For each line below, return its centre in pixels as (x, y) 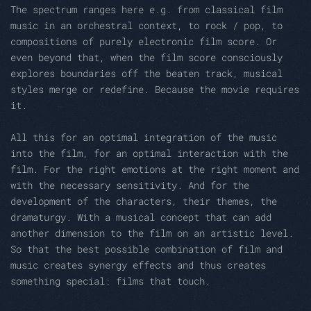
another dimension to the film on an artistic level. (152, 233)
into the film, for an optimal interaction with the (149, 153)
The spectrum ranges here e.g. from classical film (146, 10)
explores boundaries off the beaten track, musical (146, 74)
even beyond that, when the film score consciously (146, 58)
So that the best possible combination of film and (146, 249)
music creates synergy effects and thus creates (138, 265)
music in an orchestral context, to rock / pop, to (146, 26)
